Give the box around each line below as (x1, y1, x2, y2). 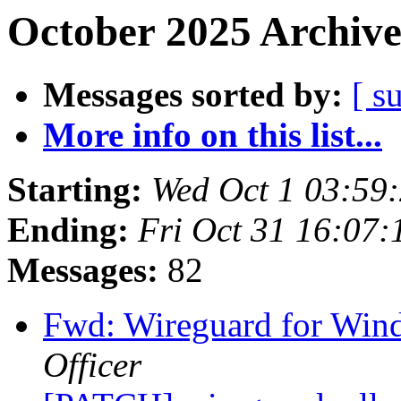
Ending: (7, 210, 129, 250)
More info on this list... (43, 115, 382, 155)
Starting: (7, 170, 142, 209)
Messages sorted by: (43, 75, 343, 115)
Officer (43, 346, 141, 385)
